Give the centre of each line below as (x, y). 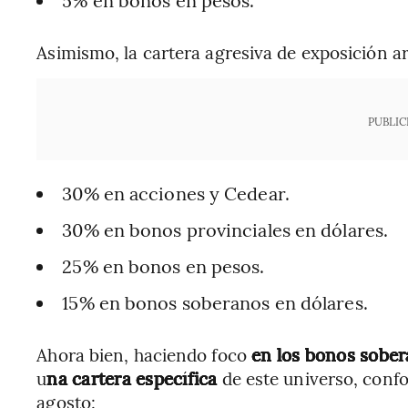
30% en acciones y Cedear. (176, 193)
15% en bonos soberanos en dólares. (215, 302)
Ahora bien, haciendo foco (144, 354)
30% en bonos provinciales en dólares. (225, 229)
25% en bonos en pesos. (163, 265)
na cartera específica (132, 378)
